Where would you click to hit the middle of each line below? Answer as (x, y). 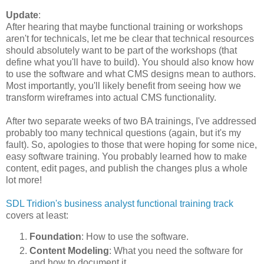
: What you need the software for (176, 251)
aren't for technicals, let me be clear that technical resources (130, 39)
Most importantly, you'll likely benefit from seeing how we (123, 86)
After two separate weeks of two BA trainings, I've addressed (131, 121)
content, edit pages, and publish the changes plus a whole (127, 169)
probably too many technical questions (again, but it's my (123, 133)
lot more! (24, 180)
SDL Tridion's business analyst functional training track (120, 204)
